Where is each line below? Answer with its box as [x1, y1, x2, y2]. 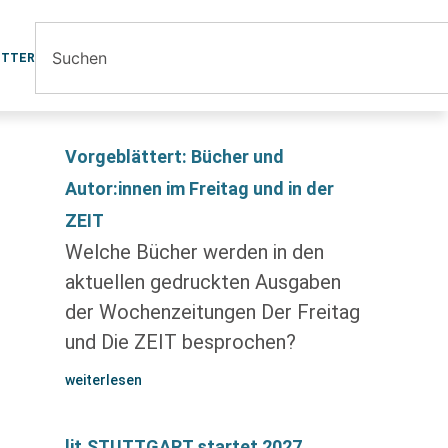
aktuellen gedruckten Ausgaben [64, 270, 341, 294]
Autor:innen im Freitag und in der [64, 178, 334, 199]
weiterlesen [64, 372, 142, 388]
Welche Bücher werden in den [64, 240, 324, 264]
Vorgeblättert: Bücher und [64, 146, 284, 167]
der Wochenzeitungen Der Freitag [64, 300, 360, 324]
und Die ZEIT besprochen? [64, 330, 296, 354]
